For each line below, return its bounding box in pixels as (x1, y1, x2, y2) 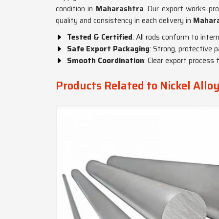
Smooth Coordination (67, 55, 144, 66)
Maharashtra (95, 3, 144, 15)
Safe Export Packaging (67, 43, 150, 55)
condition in (56, 3, 96, 15)
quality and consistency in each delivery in (56, 15, 193, 26)
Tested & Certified (67, 31, 132, 43)
